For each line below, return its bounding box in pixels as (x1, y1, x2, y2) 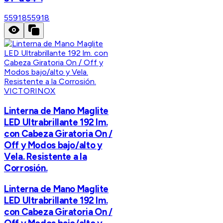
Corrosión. (4, 162, 48, 174)
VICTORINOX (4, 86, 56, 96)
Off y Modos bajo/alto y (4, 139, 103, 151)
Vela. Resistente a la (4, 151, 87, 163)
